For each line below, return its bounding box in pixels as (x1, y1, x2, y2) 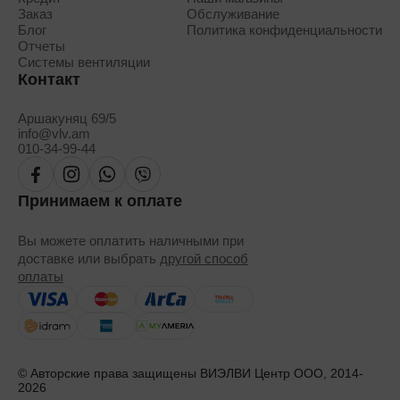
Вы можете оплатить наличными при (18, 233, 244, 249)
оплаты (18, 269, 63, 285)
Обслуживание (187, 6, 279, 22)
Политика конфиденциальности (187, 22, 382, 38)
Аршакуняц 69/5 (18, 111, 116, 127)
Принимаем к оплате (18, 192, 182, 211)
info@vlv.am (18, 126, 90, 142)
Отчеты (18, 38, 65, 54)
